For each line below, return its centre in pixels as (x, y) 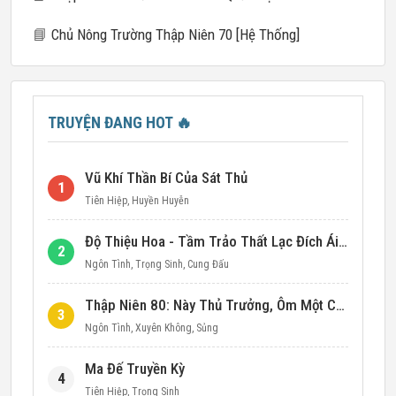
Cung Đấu (208, 264)
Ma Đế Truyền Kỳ (135, 369)
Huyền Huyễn (160, 201)
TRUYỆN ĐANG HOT (112, 122)
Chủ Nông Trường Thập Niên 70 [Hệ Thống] (174, 34)
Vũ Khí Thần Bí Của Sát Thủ (166, 178)
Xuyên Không (164, 328)
